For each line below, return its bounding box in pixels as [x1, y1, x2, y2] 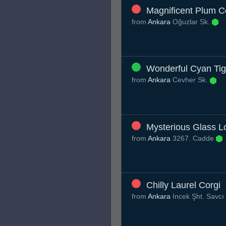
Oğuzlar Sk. [171, 17, 212, 26]
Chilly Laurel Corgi [146, 180, 220, 191]
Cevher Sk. [171, 76, 210, 84]
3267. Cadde [171, 134, 216, 142]
